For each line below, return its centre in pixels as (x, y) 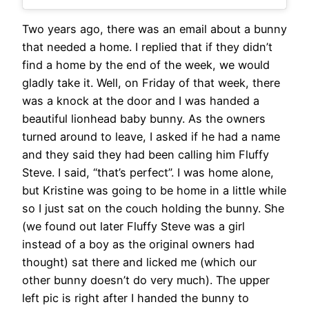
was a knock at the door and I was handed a (141, 101)
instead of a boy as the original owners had (138, 245)
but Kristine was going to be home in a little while (154, 191)
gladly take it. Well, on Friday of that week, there (151, 83)
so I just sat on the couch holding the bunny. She (153, 209)
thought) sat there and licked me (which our (139, 262)
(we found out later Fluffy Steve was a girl (133, 227)
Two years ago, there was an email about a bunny (154, 29)
